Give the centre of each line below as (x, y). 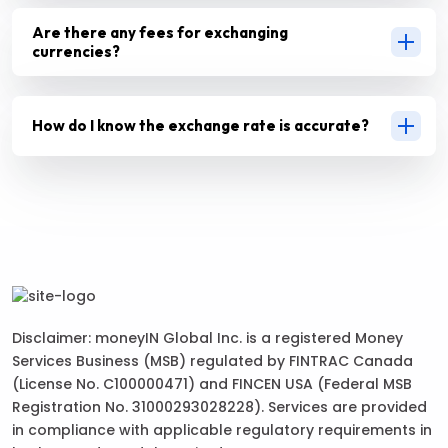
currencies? (76, 51)
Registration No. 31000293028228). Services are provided (219, 407)
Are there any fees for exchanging (160, 32)
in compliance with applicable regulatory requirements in (222, 430)
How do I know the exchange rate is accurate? (200, 126)
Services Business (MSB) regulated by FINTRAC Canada (212, 361)
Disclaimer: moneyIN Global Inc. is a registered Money (207, 338)
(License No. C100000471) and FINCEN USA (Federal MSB (212, 384)
